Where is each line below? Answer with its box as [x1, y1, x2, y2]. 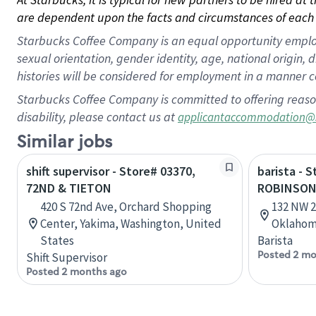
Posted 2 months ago [26, 265, 127, 278]
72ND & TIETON [26, 180, 111, 196]
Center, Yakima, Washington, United [40, 216, 221, 231]
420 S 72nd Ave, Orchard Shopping [40, 199, 212, 214]
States [40, 233, 74, 248]
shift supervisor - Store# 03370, [26, 163, 195, 179]
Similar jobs [17, 131, 112, 153]
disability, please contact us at [17, 109, 178, 125]
